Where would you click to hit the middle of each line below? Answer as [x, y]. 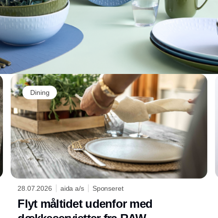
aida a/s [72, 188]
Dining [40, 92]
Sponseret [108, 188]
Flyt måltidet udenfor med [85, 203]
